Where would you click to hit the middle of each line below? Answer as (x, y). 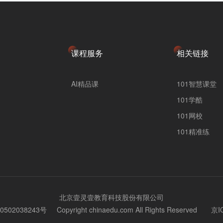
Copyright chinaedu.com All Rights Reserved (129, 210)
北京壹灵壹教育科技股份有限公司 (111, 197)
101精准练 (193, 131)
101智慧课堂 (196, 84)
